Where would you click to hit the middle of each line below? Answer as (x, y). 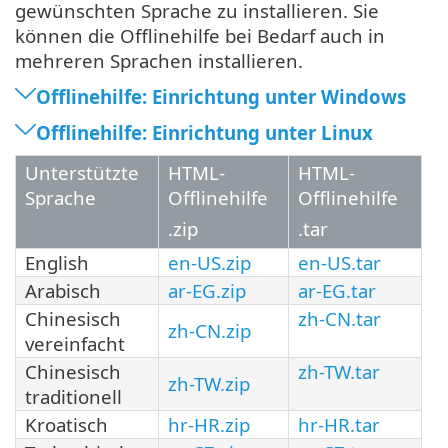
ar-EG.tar (337, 290)
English (57, 262)
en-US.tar (339, 262)
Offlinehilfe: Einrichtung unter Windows (221, 96)
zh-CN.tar (339, 318)
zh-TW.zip (209, 383)
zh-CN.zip (209, 330)
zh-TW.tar (339, 371)
